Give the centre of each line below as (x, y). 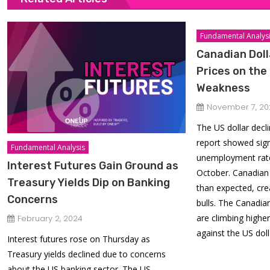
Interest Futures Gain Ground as (93, 165)
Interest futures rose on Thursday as (79, 239)
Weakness (224, 88)
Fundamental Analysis (48, 147)
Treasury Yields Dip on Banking (89, 182)
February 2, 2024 (50, 218)
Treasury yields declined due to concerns (87, 254)
